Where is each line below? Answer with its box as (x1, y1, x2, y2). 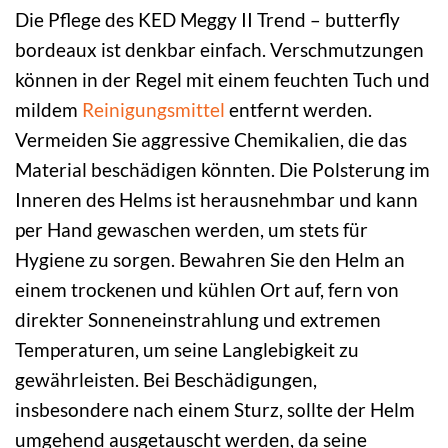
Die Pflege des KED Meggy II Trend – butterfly (15, 8, 400, 31)
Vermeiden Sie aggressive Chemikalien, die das (15, 128, 407, 151)
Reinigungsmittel (82, 98, 225, 121)
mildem (15, 98, 82, 121)
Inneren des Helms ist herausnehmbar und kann (15, 188, 418, 211)
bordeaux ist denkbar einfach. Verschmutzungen (15, 38, 424, 61)
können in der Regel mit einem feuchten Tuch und (15, 68, 430, 91)
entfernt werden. (225, 98, 372, 121)
